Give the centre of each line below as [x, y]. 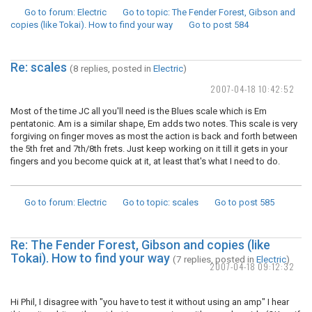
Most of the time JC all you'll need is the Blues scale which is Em [139, 111]
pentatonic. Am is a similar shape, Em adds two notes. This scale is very [154, 124]
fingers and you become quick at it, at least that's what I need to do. [145, 161]
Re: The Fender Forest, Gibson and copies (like [140, 245]
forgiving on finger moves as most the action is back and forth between [154, 136]
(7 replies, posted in [214, 259]
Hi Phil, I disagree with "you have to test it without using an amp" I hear [150, 302]
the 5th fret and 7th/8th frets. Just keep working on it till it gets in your [149, 149]
